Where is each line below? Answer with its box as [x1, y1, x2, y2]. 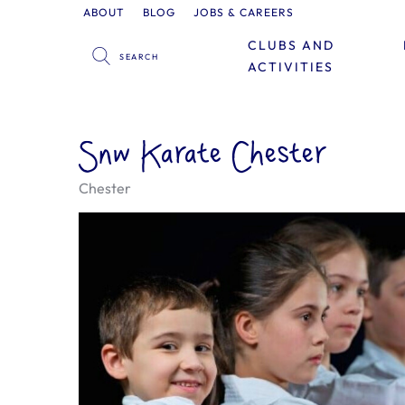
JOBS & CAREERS [193, 5, 295, 19]
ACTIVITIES [247, 59, 334, 75]
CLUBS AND [247, 37, 334, 53]
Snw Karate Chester [79, 138, 325, 173]
